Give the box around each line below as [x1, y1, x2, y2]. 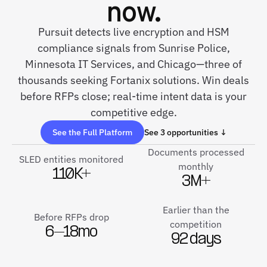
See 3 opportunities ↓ [144, 127, 227, 138]
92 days [170, 232, 221, 248]
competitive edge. [90, 105, 177, 119]
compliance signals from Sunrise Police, [37, 41, 230, 55]
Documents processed [147, 146, 244, 158]
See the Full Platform [52, 127, 132, 138]
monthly [178, 160, 213, 172]
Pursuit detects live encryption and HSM [38, 25, 229, 39]
